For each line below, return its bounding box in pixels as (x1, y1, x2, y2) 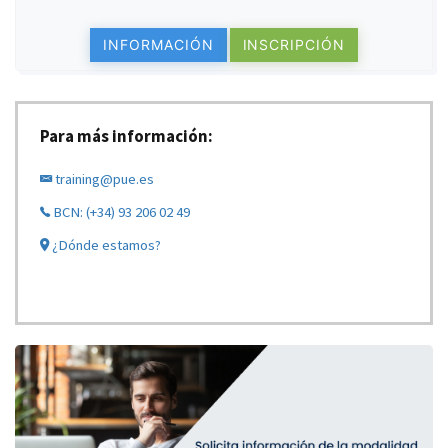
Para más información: (40, 125, 213, 148)
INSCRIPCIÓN (242, 35, 345, 53)
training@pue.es (52, 169, 154, 188)
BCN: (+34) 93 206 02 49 (50, 202, 190, 221)
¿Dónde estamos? (49, 235, 161, 254)
